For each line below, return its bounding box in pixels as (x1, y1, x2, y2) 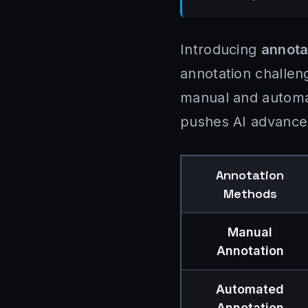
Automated (216, 282, 284, 296)
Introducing (180, 41, 261, 58)
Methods (223, 186, 277, 201)
